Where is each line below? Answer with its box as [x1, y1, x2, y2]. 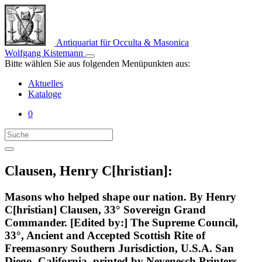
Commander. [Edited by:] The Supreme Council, [5, 216, 238, 229]
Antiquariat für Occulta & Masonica [54, 37, 189, 47]
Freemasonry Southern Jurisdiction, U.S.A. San [5, 242, 234, 254]
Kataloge [28, 89, 61, 99]
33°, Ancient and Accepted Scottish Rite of [5, 229, 205, 242]
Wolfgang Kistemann [5, 48, 85, 58]
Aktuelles [28, 78, 63, 88]
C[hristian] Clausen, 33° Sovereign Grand [5, 203, 206, 216]
